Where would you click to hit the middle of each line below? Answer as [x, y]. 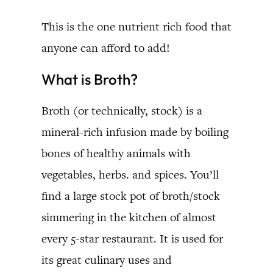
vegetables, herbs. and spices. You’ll [130, 174]
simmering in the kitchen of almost [129, 217]
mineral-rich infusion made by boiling [135, 132]
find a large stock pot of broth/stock [131, 196]
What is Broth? [90, 79]
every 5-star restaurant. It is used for [132, 238]
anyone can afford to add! [106, 48]
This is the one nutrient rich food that [136, 26]
